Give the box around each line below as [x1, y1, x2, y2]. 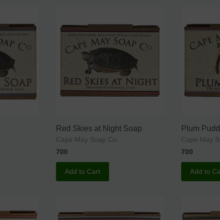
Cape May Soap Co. [56, 136, 119, 144]
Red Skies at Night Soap [56, 124, 142, 133]
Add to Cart [65, 167, 101, 176]
